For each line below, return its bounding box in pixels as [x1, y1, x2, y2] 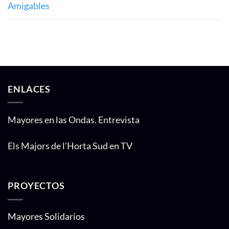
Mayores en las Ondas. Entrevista [8, 114, 140, 126]
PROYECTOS [8, 179, 65, 191]
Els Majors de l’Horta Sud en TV [8, 140, 132, 152]
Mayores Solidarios [8, 211, 85, 222]
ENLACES [8, 83, 51, 95]
